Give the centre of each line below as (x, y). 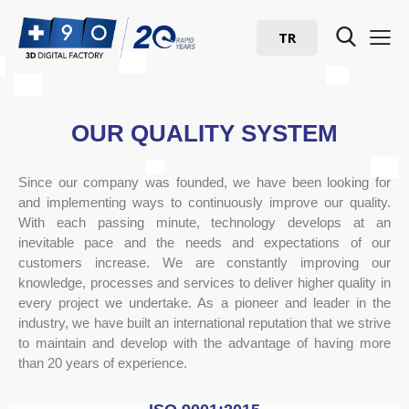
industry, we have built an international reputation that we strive (204, 323)
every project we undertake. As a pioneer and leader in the (204, 303)
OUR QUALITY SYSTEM (204, 134)
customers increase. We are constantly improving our (204, 263)
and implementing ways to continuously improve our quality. (204, 203)
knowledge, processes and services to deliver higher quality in (204, 283)
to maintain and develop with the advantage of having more (204, 343)
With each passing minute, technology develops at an (204, 223)
